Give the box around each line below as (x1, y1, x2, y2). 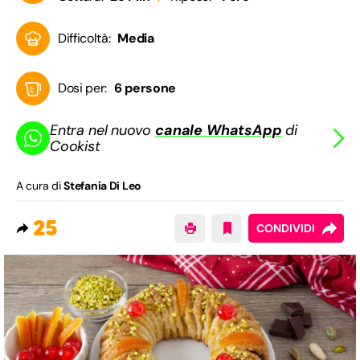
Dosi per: (58, 80, 108, 97)
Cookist (50, 137, 100, 157)
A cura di (16, 178, 64, 194)
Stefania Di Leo (63, 178, 142, 194)
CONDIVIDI (256, 221, 315, 236)
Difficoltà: (58, 30, 111, 47)
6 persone (113, 80, 176, 97)
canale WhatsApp (155, 121, 282, 141)
